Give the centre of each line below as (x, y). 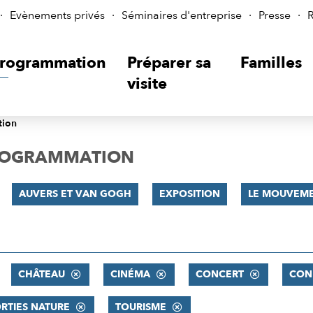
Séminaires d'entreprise (182, 15)
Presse (275, 15)
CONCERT (219, 274)
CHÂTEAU (41, 274)
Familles (271, 63)
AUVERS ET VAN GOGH (75, 194)
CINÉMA (130, 274)
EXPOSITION (189, 194)
